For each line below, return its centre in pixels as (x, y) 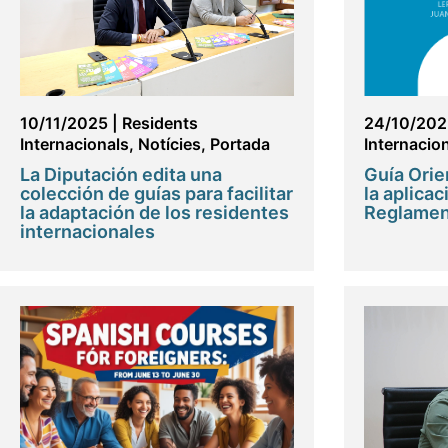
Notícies (169, 143)
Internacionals (74, 143)
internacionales (87, 231)
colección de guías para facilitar (156, 193)
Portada (240, 143)
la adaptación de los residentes (154, 212)
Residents (160, 122)
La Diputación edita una (121, 174)
